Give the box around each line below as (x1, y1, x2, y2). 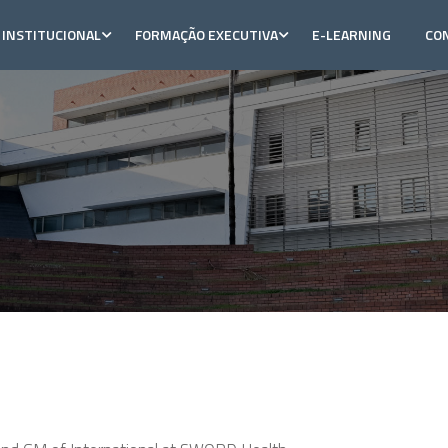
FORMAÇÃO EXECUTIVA (135, 24, 278, 45)
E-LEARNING (312, 24, 391, 45)
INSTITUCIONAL (2, 24, 101, 45)
